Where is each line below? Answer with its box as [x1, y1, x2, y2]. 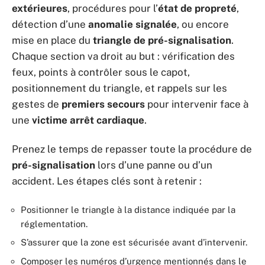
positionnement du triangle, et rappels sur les [12, 82, 227, 94]
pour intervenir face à [145, 98, 248, 110]
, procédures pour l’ [67, 2, 158, 14]
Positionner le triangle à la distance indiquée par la [21, 204, 235, 215]
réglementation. [21, 218, 88, 229]
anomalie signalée [88, 18, 177, 30]
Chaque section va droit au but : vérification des [12, 50, 235, 62]
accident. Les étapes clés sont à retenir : [12, 175, 202, 188]
